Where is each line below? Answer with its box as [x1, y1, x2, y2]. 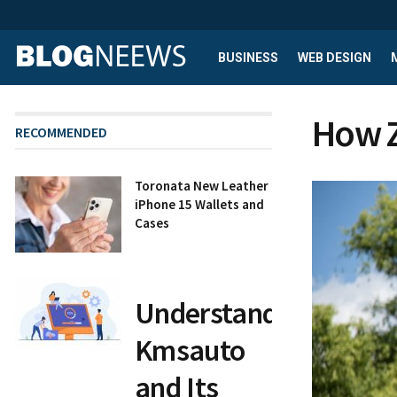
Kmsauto [135, 331, 245, 370]
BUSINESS [218, 51, 278, 65]
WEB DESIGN [298, 51, 371, 65]
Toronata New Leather [135, 177, 269, 194]
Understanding [135, 294, 315, 332]
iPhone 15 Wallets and [135, 196, 264, 213]
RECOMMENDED [15, 123, 107, 141]
